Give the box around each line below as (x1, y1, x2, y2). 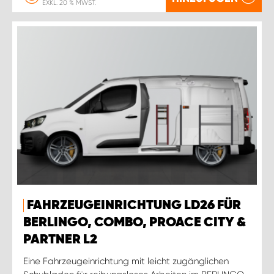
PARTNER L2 (23, 232, 97, 246)
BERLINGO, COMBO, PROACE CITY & (23, 215, 246, 229)
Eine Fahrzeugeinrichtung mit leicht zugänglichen (23, 255, 229, 267)
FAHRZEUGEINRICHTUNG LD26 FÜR (27, 198, 241, 212)
